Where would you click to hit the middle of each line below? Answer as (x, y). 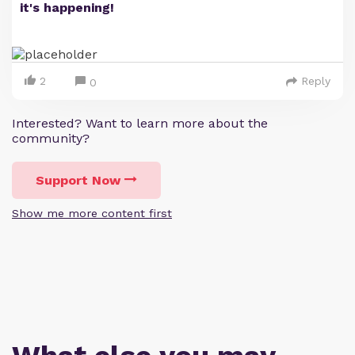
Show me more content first (92, 213)
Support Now (78, 180)
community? (51, 138)
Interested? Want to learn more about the (140, 123)
